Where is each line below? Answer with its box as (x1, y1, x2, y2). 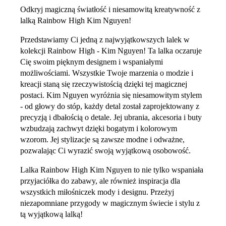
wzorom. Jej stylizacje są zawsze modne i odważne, (20, 135, 185, 144)
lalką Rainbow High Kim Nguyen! (20, 16, 131, 25)
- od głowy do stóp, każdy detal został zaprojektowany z (20, 101, 199, 110)
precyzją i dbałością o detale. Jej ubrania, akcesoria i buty (20, 112, 202, 122)
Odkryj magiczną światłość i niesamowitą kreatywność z (20, 5, 200, 14)
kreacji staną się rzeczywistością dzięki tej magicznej (20, 79, 187, 88)
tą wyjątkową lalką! (20, 209, 83, 218)
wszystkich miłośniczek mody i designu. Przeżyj (20, 187, 174, 196)
